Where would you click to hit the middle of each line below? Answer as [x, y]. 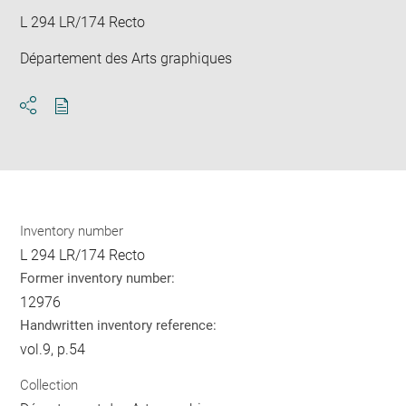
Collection [49, 385]
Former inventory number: [98, 278]
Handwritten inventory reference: [119, 325]
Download [94, 121]
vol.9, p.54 [53, 349]
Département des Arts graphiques [126, 58]
